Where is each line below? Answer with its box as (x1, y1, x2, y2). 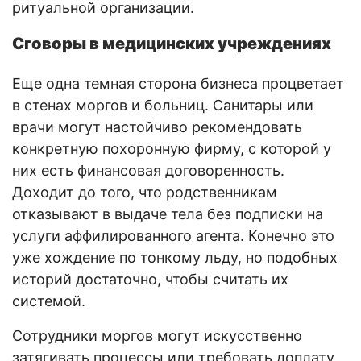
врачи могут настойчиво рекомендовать (12, 118, 302, 135)
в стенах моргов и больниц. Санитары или (12, 96, 313, 114)
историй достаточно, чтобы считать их (12, 270, 288, 288)
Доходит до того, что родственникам (12, 183, 277, 201)
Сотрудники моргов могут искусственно (12, 326, 302, 344)
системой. (12, 292, 85, 309)
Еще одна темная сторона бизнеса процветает (12, 74, 344, 92)
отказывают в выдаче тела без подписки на (12, 205, 323, 222)
